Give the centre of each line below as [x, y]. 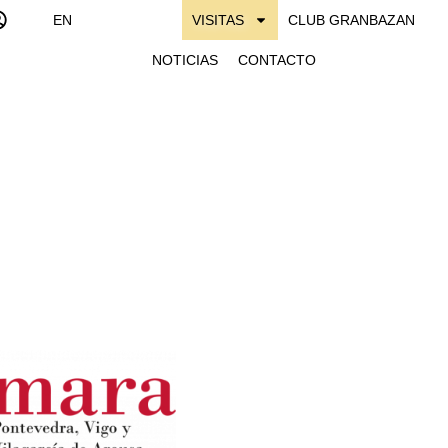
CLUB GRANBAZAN [351, 20]
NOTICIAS [184, 60]
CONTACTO [276, 60]
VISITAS [217, 20]
